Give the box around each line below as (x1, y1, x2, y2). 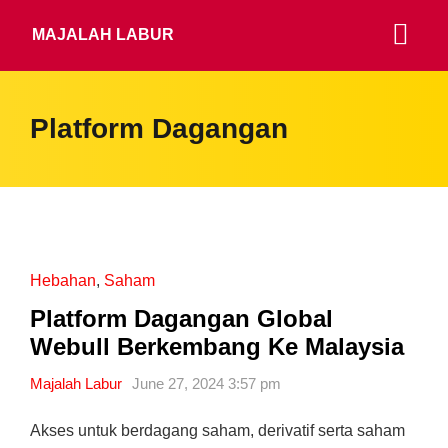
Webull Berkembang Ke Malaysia (30, 333, 404, 360)
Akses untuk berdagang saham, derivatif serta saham (30, 422, 405, 439)
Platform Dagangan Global (30, 305, 333, 332)
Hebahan (30, 272, 96, 289)
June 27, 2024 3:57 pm (132, 375, 281, 392)
